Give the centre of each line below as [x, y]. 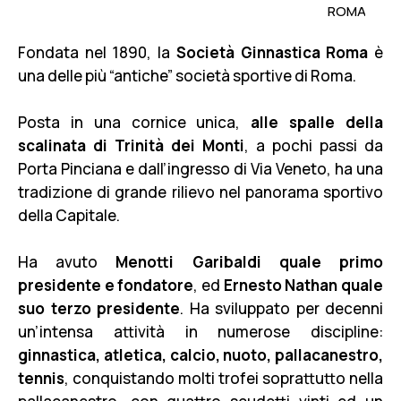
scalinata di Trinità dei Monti [131, 145]
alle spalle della [317, 122]
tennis [41, 378]
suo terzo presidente [99, 308]
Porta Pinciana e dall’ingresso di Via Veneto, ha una [200, 169]
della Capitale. [69, 215]
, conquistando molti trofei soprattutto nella [224, 378]
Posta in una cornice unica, [135, 122]
